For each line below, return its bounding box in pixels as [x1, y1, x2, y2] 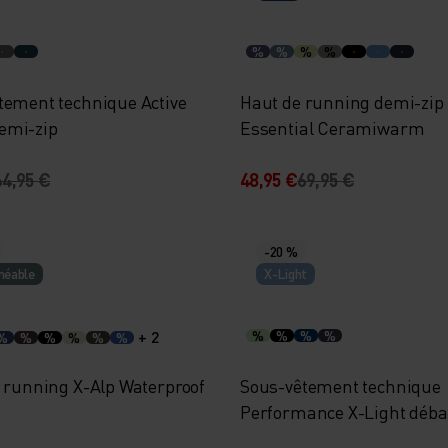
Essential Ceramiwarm [239, 116, 425, 139]
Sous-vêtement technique [239, 374, 441, 397]
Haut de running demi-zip [239, 90, 444, 113]
